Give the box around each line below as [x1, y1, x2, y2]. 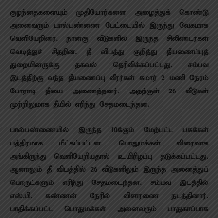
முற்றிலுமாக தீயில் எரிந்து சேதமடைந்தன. [10, 100, 149, 109]
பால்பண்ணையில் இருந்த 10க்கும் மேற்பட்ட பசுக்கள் [10, 126, 208, 135]
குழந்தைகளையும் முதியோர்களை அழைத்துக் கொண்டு [10, 8, 208, 18]
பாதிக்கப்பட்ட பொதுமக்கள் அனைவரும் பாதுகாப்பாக [10, 205, 208, 214]
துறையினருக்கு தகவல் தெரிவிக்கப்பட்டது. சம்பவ [10, 61, 208, 70]
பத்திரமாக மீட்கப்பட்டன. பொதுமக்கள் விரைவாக [10, 139, 208, 148]
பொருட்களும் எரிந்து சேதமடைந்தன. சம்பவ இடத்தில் [10, 179, 208, 188]
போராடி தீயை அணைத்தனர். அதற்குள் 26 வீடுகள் [10, 87, 208, 96]
